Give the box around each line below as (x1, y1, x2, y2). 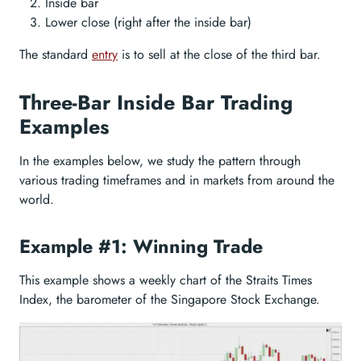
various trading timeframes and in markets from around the (19, 171, 334, 189)
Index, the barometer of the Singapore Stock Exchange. (19, 290, 320, 309)
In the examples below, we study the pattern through (19, 151, 301, 170)
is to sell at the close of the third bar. (118, 45, 321, 64)
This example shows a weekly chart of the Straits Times (19, 271, 312, 289)
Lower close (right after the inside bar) (45, 13, 251, 31)
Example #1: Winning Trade (19, 233, 263, 260)
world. (19, 190, 54, 209)
